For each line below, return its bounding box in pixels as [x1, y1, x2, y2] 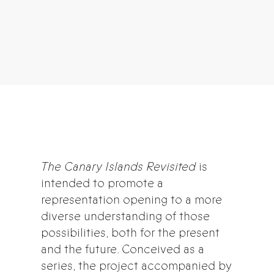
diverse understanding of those [41, 207, 210, 224]
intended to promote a [41, 174, 164, 191]
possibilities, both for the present [41, 224, 220, 241]
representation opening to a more [41, 191, 223, 208]
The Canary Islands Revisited [41, 158, 196, 175]
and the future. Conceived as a [41, 240, 205, 257]
